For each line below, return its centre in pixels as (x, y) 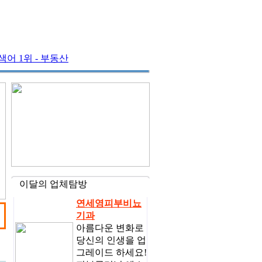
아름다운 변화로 (110, 228)
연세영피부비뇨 (109, 203)
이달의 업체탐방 (53, 184)
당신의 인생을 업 (111, 240)
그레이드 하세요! (111, 252)
